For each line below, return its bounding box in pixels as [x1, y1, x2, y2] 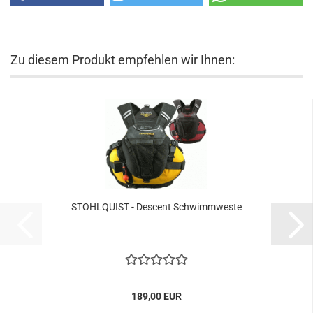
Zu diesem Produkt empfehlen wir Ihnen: [10, 52, 235, 67]
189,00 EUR [131, 291, 182, 302]
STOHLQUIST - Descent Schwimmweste [71, 201, 242, 212]
